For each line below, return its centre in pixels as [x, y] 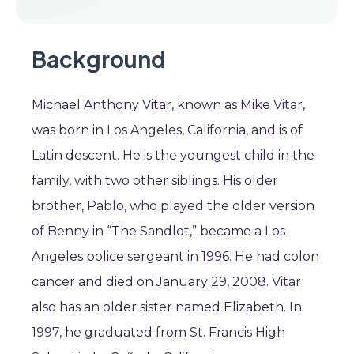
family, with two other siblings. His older [155, 181]
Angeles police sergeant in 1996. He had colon [175, 256]
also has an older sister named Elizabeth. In [167, 307]
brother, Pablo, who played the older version [173, 206]
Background [99, 59]
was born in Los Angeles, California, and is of [167, 130]
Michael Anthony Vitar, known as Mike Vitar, [168, 105]
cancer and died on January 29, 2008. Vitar [166, 282]
